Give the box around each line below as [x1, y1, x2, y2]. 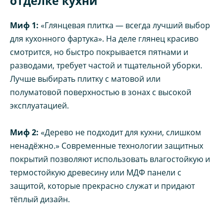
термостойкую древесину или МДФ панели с [10, 166, 181, 178]
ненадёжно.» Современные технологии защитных [10, 140, 203, 151]
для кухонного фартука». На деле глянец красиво [10, 33, 199, 44]
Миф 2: [10, 126, 39, 138]
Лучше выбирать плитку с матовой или [10, 73, 161, 84]
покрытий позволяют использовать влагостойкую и [10, 153, 210, 165]
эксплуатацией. [10, 100, 69, 111]
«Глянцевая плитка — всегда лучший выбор [39, 19, 210, 31]
